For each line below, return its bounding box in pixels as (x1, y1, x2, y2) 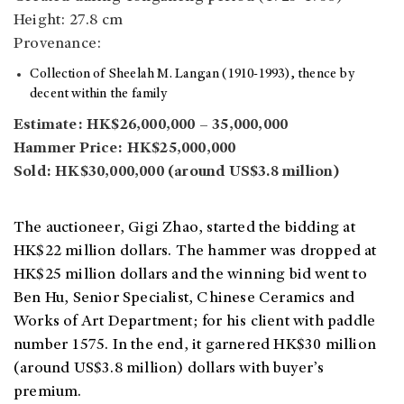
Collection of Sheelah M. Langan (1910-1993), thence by (30, 68, 354, 82)
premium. (14, 384, 82, 401)
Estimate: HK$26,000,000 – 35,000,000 (14, 117, 289, 134)
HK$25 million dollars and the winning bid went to (14, 267, 367, 284)
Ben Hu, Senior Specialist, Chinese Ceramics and (14, 290, 355, 308)
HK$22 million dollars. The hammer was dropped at (14, 243, 377, 261)
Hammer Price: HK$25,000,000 (14, 141, 236, 158)
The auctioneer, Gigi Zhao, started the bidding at (14, 220, 355, 237)
